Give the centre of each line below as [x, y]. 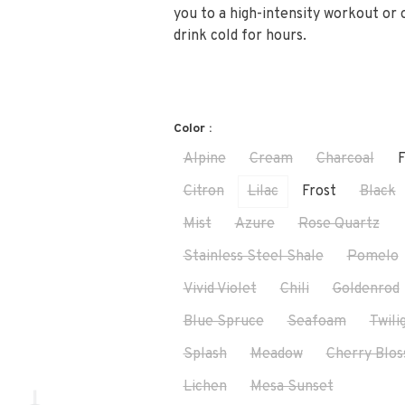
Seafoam [316, 322]
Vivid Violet [220, 289]
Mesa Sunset [292, 387]
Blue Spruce [223, 322]
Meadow [276, 354]
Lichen [205, 387]
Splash [205, 354]
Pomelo [372, 257]
